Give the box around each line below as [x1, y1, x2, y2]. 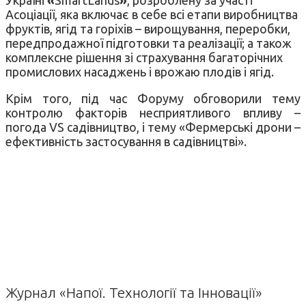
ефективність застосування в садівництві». [5, 134, 247, 148]
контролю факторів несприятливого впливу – [5, 105, 301, 120]
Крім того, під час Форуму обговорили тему [5, 91, 301, 105]
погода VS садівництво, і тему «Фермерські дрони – [5, 120, 301, 134]
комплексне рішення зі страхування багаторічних [5, 50, 283, 64]
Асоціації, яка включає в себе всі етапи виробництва [5, 7, 298, 21]
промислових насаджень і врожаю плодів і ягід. [5, 64, 274, 79]
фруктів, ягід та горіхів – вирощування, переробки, [5, 21, 290, 36]
